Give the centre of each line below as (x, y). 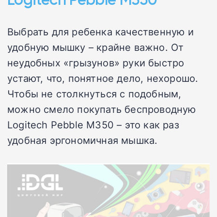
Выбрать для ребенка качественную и (101, 31)
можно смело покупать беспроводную (102, 109)
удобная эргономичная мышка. (83, 140)
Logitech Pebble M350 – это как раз (93, 124)
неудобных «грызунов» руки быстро (96, 62)
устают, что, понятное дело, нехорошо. (103, 78)
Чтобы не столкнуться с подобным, (94, 93)
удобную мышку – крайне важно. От (96, 47)
